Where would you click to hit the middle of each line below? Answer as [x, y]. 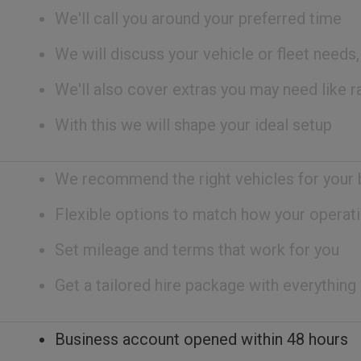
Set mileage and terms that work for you [197, 249]
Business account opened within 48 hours [201, 339]
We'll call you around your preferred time [198, 18]
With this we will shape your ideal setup [193, 124]
